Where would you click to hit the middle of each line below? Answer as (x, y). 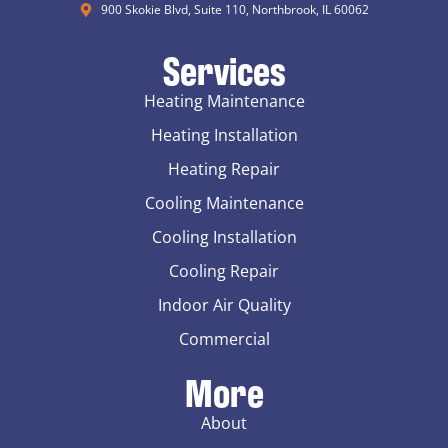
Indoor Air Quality (224, 304)
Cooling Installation (224, 236)
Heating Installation (224, 134)
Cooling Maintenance (224, 202)
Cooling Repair (224, 270)
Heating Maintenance (224, 100)
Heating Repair (224, 168)
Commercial (224, 338)
